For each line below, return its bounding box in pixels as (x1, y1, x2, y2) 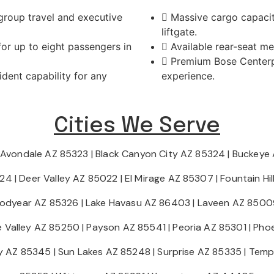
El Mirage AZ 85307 (124, 172, 213, 185)
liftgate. (161, 26, 197, 38)
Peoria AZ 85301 (172, 221, 246, 234)
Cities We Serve (54, 115, 220, 137)
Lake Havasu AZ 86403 (85, 196, 191, 209)
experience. (161, 70, 215, 82)
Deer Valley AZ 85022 (19, 172, 118, 185)
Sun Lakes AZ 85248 (58, 245, 150, 258)
